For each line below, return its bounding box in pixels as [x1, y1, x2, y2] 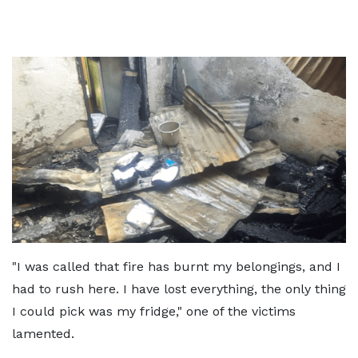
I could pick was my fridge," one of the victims [12, 303, 296, 319]
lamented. [12, 325, 74, 341]
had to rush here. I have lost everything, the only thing [12, 280, 346, 296]
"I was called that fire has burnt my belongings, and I [12, 258, 340, 274]
